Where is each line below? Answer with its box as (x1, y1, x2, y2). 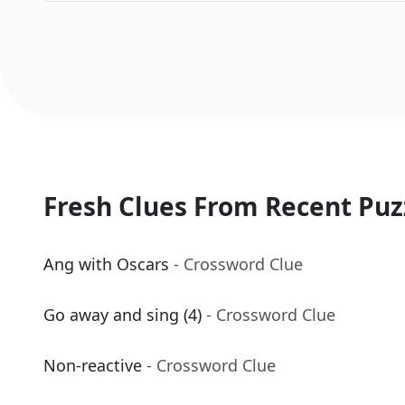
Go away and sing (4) (43, 304, 202, 326)
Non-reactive (43, 354, 142, 377)
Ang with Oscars (43, 253, 169, 276)
